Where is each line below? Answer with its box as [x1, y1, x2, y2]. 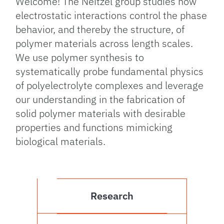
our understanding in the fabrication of [15, 92, 185, 106]
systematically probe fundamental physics [15, 64, 204, 78]
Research [90, 189, 133, 202]
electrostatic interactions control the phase [15, 8, 207, 22]
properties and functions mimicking [15, 120, 173, 134]
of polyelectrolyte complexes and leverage [15, 78, 204, 92]
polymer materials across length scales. [15, 36, 193, 50]
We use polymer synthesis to [15, 50, 144, 64]
